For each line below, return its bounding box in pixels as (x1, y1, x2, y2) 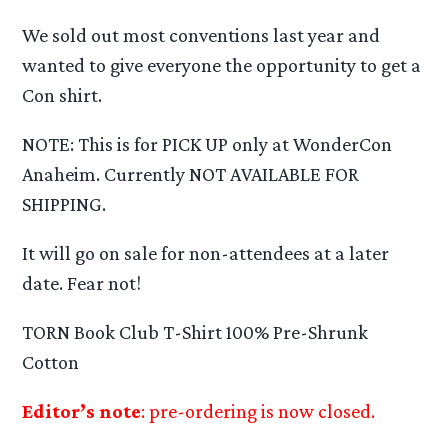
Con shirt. (22, 83, 103, 106)
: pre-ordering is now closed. (141, 400, 380, 423)
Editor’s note (22, 400, 142, 423)
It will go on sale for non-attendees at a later (22, 241, 390, 264)
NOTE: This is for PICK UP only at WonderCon (22, 132, 393, 155)
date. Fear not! (22, 271, 142, 294)
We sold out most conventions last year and (22, 23, 381, 46)
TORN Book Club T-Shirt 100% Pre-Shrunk (22, 321, 369, 344)
